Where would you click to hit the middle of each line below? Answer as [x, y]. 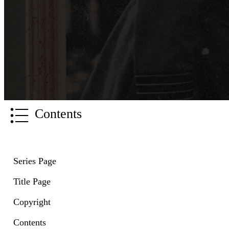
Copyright [32, 202]
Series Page [35, 161]
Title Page [32, 182]
